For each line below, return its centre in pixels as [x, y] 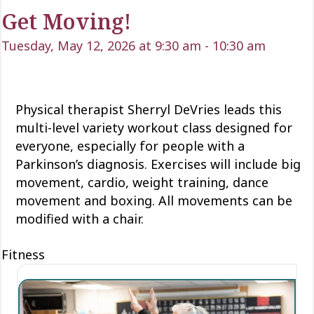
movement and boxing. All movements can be [154, 200]
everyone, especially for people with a [130, 145]
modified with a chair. [80, 218]
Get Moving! [66, 21]
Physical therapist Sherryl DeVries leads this [149, 109]
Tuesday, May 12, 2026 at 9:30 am [101, 45]
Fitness [23, 254]
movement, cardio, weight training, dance [142, 182]
